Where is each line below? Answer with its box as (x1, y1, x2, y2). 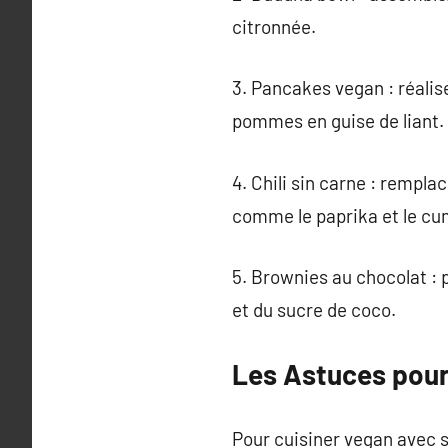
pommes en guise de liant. (232, 109, 444, 132)
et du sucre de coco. (232, 298, 396, 321)
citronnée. (232, 14, 316, 38)
